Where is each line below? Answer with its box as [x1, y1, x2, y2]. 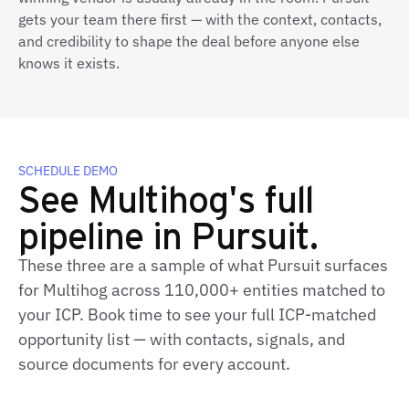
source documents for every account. [18, 353, 290, 374]
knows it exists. [18, 54, 120, 72]
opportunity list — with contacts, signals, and [18, 329, 345, 350]
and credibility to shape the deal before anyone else [18, 32, 360, 50]
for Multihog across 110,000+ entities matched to [18, 279, 385, 300]
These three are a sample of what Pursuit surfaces [18, 255, 388, 276]
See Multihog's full [18, 173, 313, 222]
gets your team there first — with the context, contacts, [18, 10, 382, 28]
